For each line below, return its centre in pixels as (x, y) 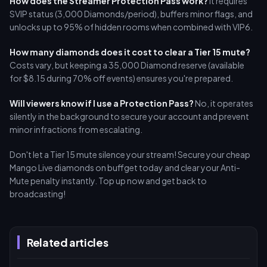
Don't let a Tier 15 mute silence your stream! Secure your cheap (130, 154)
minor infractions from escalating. (76, 129)
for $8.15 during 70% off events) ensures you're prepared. (121, 78)
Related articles (68, 242)
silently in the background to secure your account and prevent (129, 116)
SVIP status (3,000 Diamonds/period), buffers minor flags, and (131, 14)
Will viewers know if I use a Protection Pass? (102, 103)
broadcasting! (38, 194)
